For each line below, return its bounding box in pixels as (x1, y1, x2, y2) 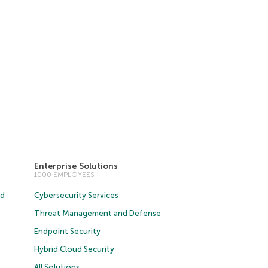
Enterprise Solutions (34, 160, 118, 171)
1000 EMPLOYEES (34, 170, 95, 179)
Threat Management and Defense (34, 208, 162, 218)
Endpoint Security (34, 226, 101, 236)
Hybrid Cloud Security (34, 244, 115, 254)
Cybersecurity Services (34, 190, 119, 200)
